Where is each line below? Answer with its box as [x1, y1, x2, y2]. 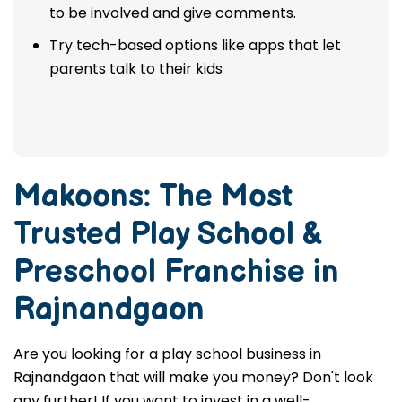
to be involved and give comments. [49, 3, 296, 23]
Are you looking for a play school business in [13, 344, 321, 364]
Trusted [13, 215, 130, 254]
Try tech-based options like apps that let [49, 35, 341, 56]
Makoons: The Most [13, 178, 293, 216]
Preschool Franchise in [13, 253, 339, 292]
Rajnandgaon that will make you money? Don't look [13, 367, 373, 388]
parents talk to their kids [49, 58, 223, 79]
